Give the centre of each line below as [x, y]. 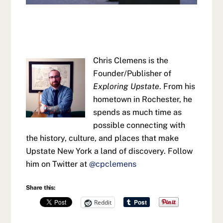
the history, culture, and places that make [103, 138]
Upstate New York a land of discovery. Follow [110, 151]
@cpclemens [113, 164]
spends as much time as [138, 112]
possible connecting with [139, 125]
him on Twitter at [58, 164]
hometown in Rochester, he [143, 99]
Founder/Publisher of [132, 73]
